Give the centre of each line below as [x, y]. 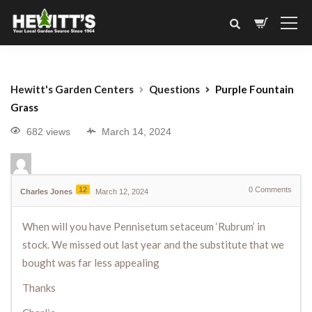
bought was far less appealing [91, 263]
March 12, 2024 [122, 192]
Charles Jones [46, 192]
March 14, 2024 [136, 132]
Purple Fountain [255, 89]
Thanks [39, 288]
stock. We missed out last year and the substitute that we [153, 245]
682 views [48, 132]
